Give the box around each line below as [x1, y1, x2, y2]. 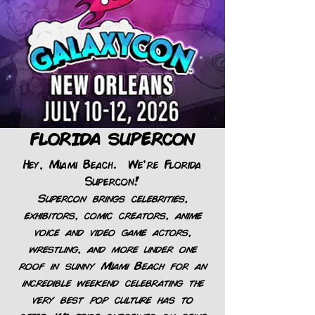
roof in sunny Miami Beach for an [18, 257, 207, 272]
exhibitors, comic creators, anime [23, 207, 202, 221]
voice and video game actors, [34, 224, 191, 238]
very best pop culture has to [32, 291, 193, 306]
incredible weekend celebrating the [21, 274, 204, 289]
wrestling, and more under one [28, 240, 197, 255]
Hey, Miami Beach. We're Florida [23, 156, 202, 171]
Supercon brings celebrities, [37, 190, 188, 205]
